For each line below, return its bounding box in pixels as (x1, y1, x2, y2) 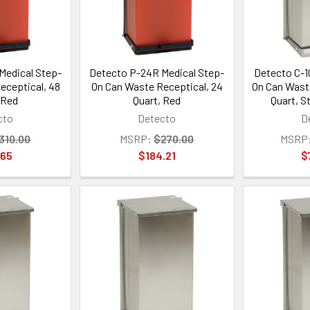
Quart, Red (133, 93, 181, 107)
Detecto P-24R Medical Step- (89, 65, 225, 79)
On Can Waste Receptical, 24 (91, 79, 223, 93)
